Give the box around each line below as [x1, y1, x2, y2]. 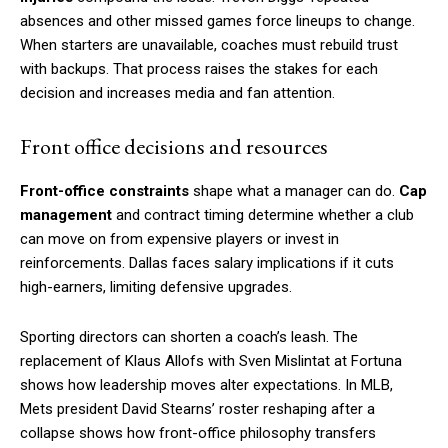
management [20, 206, 112, 225]
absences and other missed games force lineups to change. [20, 12, 415, 31]
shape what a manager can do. [189, 182, 399, 201]
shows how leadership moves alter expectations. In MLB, [20, 376, 393, 395]
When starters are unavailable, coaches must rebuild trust [20, 36, 398, 55]
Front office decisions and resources [20, 132, 328, 162]
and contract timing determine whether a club [112, 206, 414, 225]
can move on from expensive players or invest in [20, 230, 339, 249]
